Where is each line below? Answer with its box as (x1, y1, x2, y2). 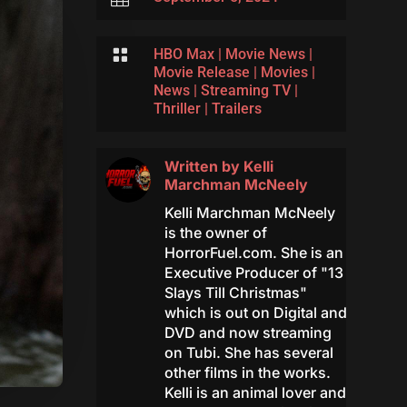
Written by (164, 157, 243, 176)
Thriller (153, 100, 201, 118)
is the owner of (164, 223, 267, 243)
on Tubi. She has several (164, 343, 333, 362)
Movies (260, 64, 308, 82)
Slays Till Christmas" (164, 283, 307, 303)
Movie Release (153, 64, 250, 82)
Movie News (224, 45, 305, 64)
